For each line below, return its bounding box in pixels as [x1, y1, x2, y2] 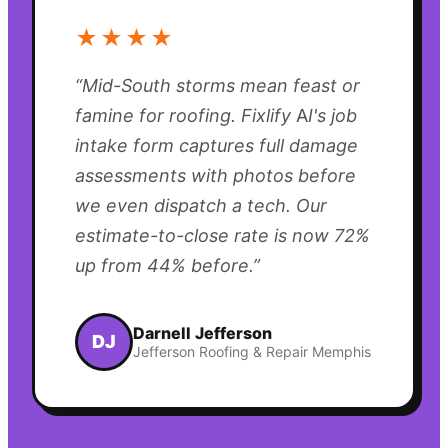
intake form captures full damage [75, 134, 358, 156]
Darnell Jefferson [133, 323, 272, 344]
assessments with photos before [75, 164, 356, 186]
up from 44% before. [75, 254, 253, 276]
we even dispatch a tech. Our [75, 194, 327, 216]
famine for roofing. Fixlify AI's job [75, 104, 357, 126]
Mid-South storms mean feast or [82, 74, 360, 96]
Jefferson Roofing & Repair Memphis [133, 343, 371, 361]
